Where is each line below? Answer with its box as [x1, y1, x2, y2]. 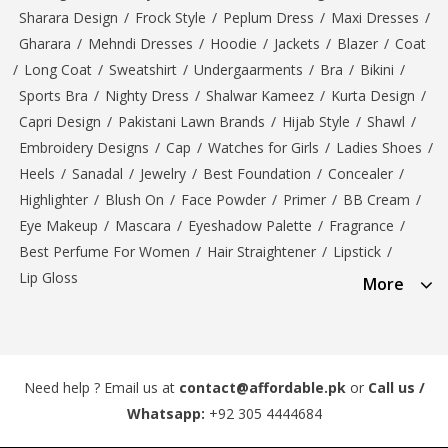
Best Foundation [203, 163, 311, 183]
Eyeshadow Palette [188, 215, 312, 235]
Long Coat [24, 59, 92, 79]
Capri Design [19, 111, 101, 131]
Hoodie [210, 33, 257, 53]
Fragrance [329, 215, 394, 235]
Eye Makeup [19, 215, 98, 235]
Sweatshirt [109, 59, 177, 79]
